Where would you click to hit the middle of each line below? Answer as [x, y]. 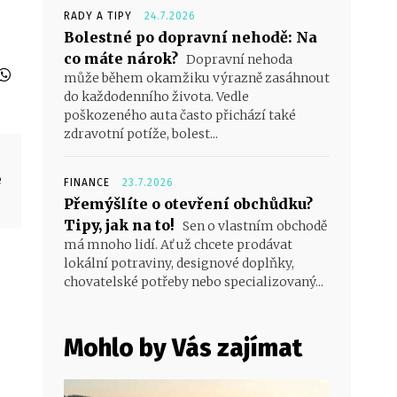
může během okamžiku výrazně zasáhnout [197, 78]
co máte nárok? [121, 59]
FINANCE [87, 183]
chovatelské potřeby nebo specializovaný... [194, 282]
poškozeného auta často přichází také [180, 116]
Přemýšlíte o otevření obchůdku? [188, 204]
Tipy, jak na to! [119, 226]
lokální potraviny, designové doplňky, [179, 264]
